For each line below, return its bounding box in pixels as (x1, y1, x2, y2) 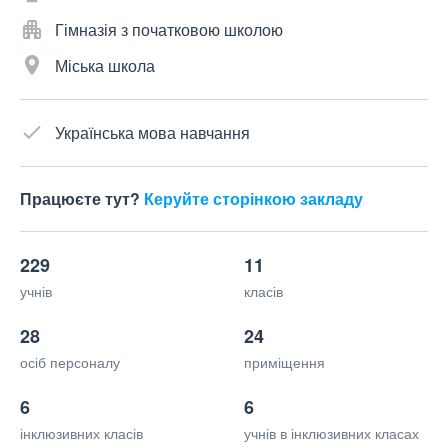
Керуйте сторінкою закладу (144, 187, 363, 211)
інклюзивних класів (20, 423, 143, 444)
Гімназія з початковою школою (55, 18, 283, 42)
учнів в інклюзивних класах (244, 423, 419, 444)
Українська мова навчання (55, 121, 250, 145)
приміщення (244, 352, 325, 373)
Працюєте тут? (20, 187, 144, 211)
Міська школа (55, 54, 155, 78)
